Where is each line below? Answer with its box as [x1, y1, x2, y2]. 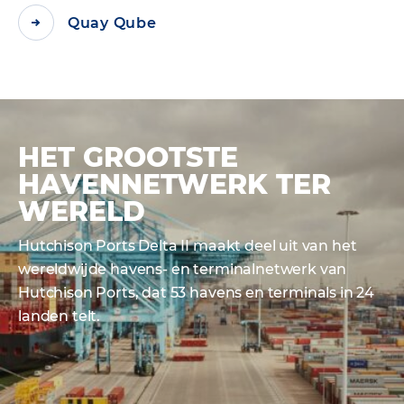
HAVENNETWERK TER [18, 168, 331, 201]
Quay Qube [68, 14, 157, 32]
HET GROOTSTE [18, 141, 238, 174]
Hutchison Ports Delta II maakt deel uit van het [18, 237, 357, 254]
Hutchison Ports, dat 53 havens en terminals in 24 [18, 284, 375, 301]
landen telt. [18, 308, 101, 325]
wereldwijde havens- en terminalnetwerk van [18, 261, 347, 278]
